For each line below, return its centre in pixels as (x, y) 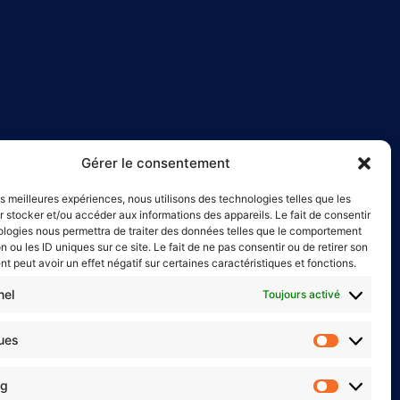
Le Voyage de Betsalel (98, 314)
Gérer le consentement (156, 163)
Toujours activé (301, 294)
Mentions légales (57, 341)
